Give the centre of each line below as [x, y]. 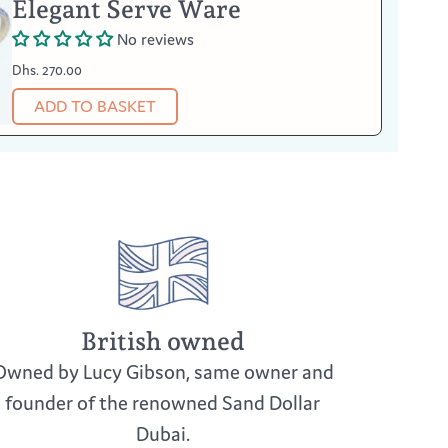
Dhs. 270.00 [47, 69]
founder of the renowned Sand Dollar [163, 403]
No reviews [156, 38]
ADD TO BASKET [94, 106]
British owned [162, 341]
